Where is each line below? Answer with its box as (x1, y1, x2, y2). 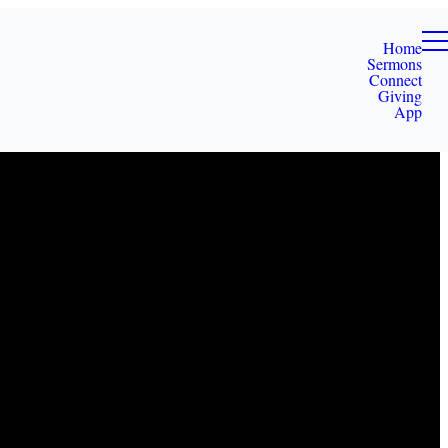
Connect (369, 69, 422, 90)
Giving (378, 85, 422, 106)
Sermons (367, 53, 422, 74)
